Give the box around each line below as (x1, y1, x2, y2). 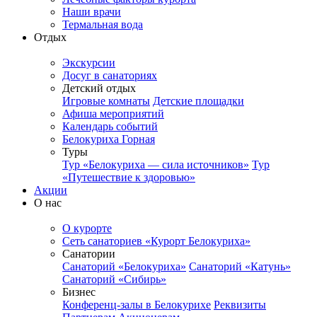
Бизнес (62, 286, 96, 299)
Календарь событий (62, 120, 158, 133)
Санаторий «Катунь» (189, 260, 291, 273)
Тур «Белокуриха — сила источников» (62, 158, 249, 171)
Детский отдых (62, 82, 136, 95)
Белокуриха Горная (62, 133, 155, 146)
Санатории (62, 248, 115, 260)
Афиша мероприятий (62, 108, 164, 120)
